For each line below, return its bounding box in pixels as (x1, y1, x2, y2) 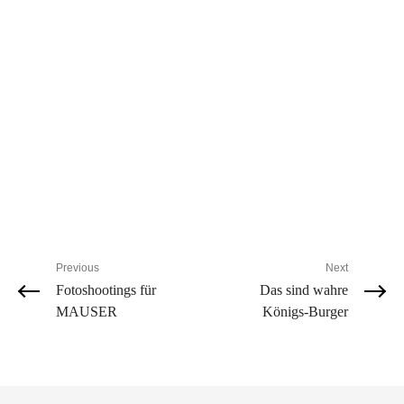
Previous (56, 262, 100, 275)
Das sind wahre (259, 282, 348, 298)
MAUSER (56, 304, 118, 320)
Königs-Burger (262, 304, 348, 320)
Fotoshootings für (56, 282, 157, 298)
